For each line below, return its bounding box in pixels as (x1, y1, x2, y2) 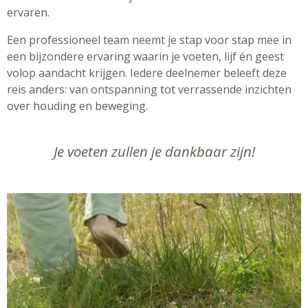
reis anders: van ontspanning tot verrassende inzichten (7, 81, 291, 97)
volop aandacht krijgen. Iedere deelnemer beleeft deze (7, 65, 287, 80)
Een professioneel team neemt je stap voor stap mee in (7, 32, 291, 47)
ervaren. (7, 4, 52, 20)
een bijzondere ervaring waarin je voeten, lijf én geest (7, 48, 284, 64)
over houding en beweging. (7, 98, 148, 113)
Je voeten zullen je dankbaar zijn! (53, 141, 255, 161)
